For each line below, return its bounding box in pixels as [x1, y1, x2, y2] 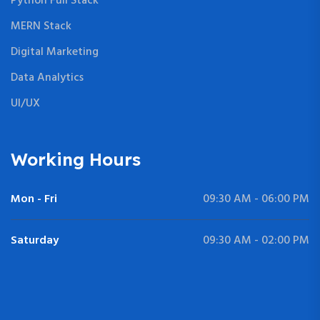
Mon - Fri [11, 189, 57, 209]
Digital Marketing [11, 42, 99, 61]
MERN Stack [11, 16, 71, 36]
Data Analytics [11, 68, 84, 87]
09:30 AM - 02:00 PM [203, 231, 309, 250]
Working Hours [11, 148, 141, 170]
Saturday [11, 231, 59, 250]
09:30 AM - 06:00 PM [203, 189, 309, 209]
